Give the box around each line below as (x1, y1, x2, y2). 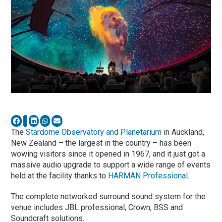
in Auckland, (162, 127, 205, 137)
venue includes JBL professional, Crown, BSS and (11, 202, 183, 212)
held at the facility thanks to (11, 170, 109, 180)
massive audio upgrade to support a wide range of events (11, 160, 211, 169)
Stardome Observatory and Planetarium (26, 127, 162, 137)
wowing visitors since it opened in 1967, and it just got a (11, 149, 206, 159)
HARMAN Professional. (108, 170, 190, 180)
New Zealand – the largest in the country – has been (11, 138, 192, 148)
